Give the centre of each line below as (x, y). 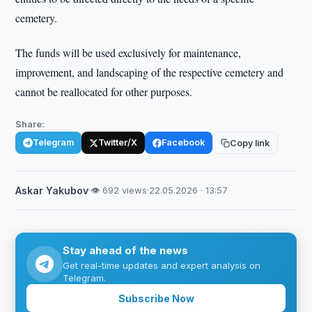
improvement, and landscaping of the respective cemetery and (150, 72)
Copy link (250, 143)
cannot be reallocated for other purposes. (104, 92)
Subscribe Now (156, 298)
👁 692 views (119, 190)
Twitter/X (118, 142)
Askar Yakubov (52, 190)
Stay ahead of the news (126, 250)
